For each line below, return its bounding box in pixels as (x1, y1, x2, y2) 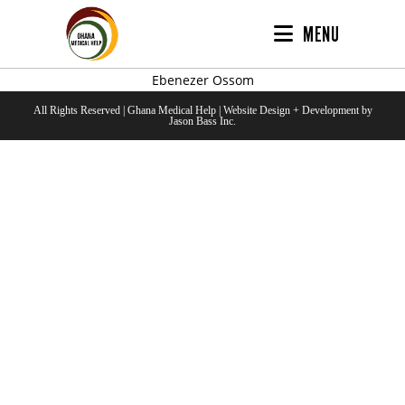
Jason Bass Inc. (169, 115, 236, 127)
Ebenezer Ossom (151, 71, 254, 89)
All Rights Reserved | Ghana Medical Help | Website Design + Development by (33, 104, 372, 117)
